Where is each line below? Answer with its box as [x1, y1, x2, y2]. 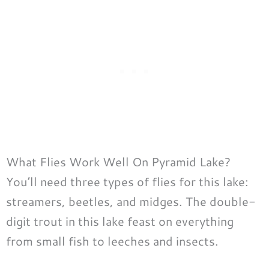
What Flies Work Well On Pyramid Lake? [6, 153, 231, 170]
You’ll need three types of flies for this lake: [6, 172, 249, 190]
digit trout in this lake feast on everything [6, 212, 234, 229]
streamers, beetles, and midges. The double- [6, 192, 256, 210]
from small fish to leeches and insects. [6, 232, 219, 249]
